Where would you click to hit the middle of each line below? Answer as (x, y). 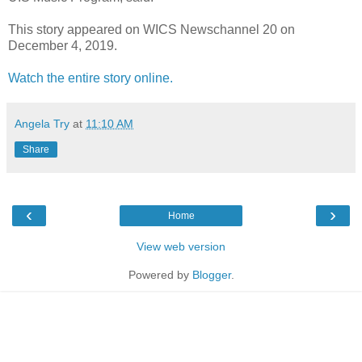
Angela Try (42, 123)
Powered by (160, 274)
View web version (181, 246)
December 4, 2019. (63, 45)
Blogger (211, 274)
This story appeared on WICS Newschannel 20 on (152, 29)
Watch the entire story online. (90, 78)
